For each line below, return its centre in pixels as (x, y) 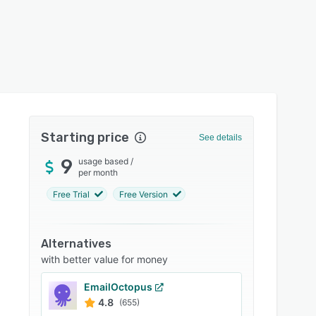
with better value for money (105, 259)
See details (220, 138)
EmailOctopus (119, 287)
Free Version (144, 194)
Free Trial (72, 194)
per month (98, 172)
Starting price (85, 138)
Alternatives (77, 244)
